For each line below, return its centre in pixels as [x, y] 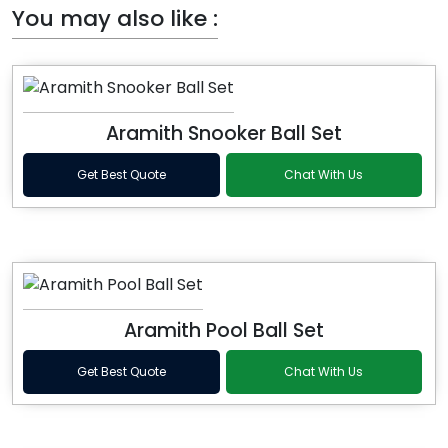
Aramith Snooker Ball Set [224, 134]
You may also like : [115, 19]
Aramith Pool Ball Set [224, 331]
